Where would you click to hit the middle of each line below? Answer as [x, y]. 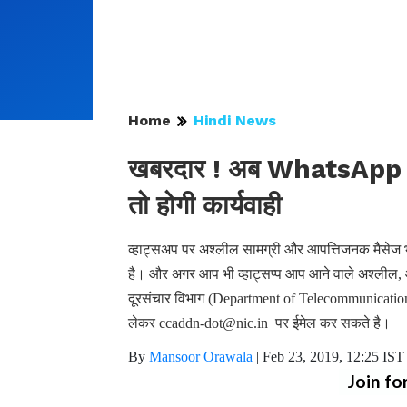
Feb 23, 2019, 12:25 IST [333, 357]
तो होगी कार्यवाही [205, 205]
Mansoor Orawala [201, 357]
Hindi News [235, 120]
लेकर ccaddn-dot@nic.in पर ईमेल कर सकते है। [259, 323]
